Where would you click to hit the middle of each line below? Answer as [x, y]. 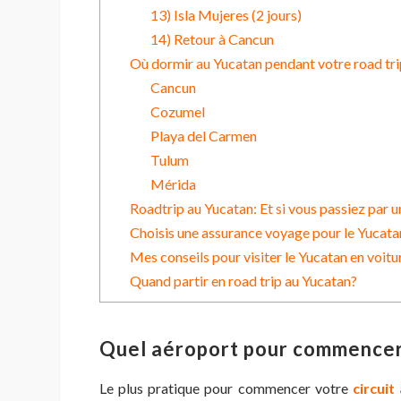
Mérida [173, 184]
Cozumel [177, 112]
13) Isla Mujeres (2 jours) [226, 15]
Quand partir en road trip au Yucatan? [243, 281]
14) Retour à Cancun [212, 39]
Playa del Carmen [203, 136]
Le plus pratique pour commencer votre [226, 388]
